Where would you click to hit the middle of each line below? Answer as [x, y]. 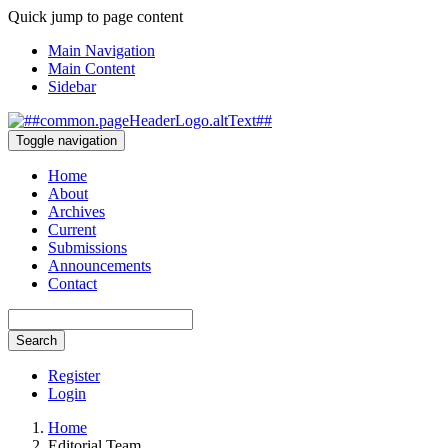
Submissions [87, 247]
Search [36, 340]
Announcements [99, 265]
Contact [72, 283]
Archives [76, 211]
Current [72, 229]
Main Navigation [101, 50]
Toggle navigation [66, 140]
